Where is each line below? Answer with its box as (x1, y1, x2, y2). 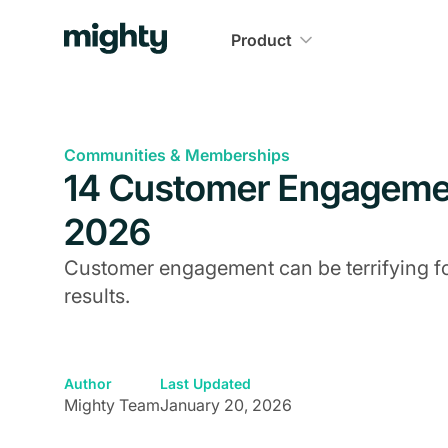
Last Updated (160, 375, 251, 392)
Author (64, 375, 112, 392)
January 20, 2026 (160, 395, 292, 415)
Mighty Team (64, 395, 160, 415)
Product (230, 30, 292, 50)
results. (64, 284, 130, 308)
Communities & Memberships (64, 145, 290, 165)
